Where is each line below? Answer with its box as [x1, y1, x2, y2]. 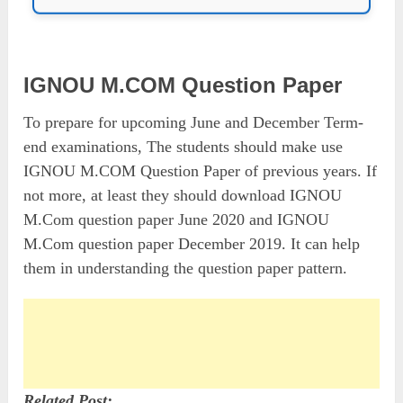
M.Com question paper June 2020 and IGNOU [23, 210, 330, 228]
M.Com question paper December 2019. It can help [23, 234, 361, 253]
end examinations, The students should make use [23, 137, 344, 156]
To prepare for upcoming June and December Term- [23, 112, 364, 131]
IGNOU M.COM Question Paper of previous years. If [23, 161, 378, 180]
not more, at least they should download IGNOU [23, 185, 343, 204]
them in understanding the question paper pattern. [23, 258, 348, 277]
